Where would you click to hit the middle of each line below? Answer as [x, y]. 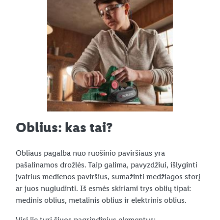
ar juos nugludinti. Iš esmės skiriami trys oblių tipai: [103, 188]
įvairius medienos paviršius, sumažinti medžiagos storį [108, 176]
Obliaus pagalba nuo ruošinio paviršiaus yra [90, 153]
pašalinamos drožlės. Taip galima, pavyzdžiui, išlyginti [107, 165]
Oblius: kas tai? [64, 127]
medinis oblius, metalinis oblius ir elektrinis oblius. [101, 200]
